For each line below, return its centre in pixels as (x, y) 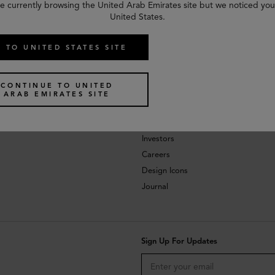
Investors (158, 139)
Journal (155, 187)
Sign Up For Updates (179, 242)
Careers (156, 155)
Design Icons (165, 171)
